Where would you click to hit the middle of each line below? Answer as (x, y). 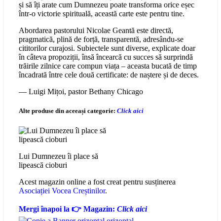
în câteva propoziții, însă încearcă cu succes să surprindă (106, 57)
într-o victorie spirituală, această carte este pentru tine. (102, 14)
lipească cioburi (43, 165)
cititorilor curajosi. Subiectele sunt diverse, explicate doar (107, 48)
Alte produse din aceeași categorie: (67, 111)
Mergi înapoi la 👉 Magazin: (68, 209)
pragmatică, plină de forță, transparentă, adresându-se (101, 39)
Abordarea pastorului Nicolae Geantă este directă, (96, 31)
